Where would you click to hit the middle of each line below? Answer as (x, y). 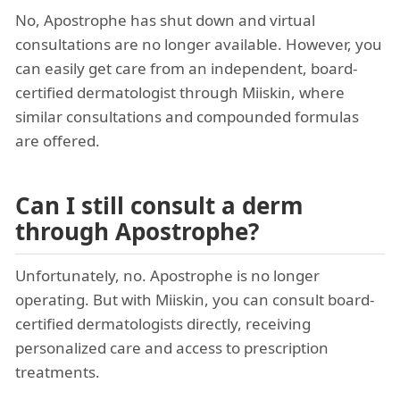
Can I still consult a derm (159, 206)
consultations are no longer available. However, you (199, 45)
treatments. (58, 372)
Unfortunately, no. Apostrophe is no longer (167, 276)
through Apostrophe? (137, 232)
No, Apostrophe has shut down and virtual (165, 21)
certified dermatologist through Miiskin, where (180, 93)
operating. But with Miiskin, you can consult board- (195, 300)
